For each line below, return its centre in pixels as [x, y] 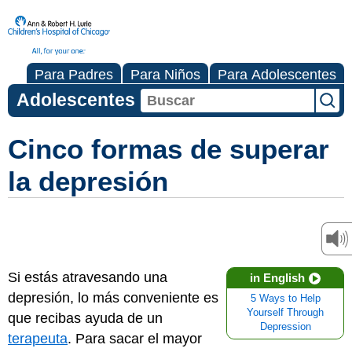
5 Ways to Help [285, 299]
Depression [285, 327]
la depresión [88, 181]
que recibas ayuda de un [85, 318]
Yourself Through [285, 313]
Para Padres [74, 75]
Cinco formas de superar [169, 149]
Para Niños [165, 75]
